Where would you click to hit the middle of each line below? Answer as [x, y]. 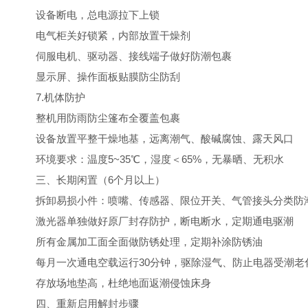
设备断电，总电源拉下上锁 [87, 15]
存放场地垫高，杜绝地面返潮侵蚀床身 [113, 283]
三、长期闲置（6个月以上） [90, 180]
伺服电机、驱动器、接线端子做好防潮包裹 [123, 56]
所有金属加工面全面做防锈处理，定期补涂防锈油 [139, 242]
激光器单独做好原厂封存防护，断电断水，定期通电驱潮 [154, 221]
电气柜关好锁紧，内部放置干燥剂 [103, 35]
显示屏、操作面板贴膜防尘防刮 [98, 77]
